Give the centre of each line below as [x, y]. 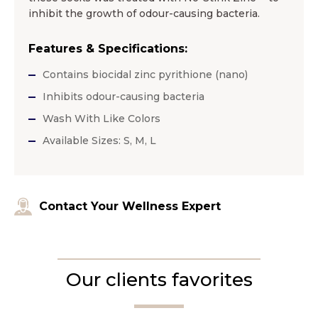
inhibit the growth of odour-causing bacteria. [144, 13]
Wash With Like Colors [102, 118]
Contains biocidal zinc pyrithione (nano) [145, 74]
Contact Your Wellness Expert [130, 206]
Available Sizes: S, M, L [99, 140]
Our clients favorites [159, 279]
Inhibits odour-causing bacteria [124, 96]
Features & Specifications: [108, 48]
